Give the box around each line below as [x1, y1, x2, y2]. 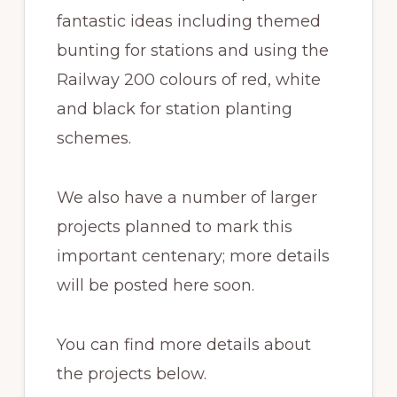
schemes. [56, 128, 131, 148]
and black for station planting [56, 99, 292, 119]
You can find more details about [56, 335, 311, 354]
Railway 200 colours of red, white [56, 70, 321, 90]
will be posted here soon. [56, 276, 254, 295]
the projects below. [56, 364, 206, 384]
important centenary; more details [56, 246, 330, 266]
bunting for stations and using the [56, 41, 329, 60]
